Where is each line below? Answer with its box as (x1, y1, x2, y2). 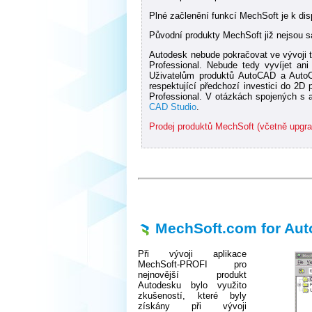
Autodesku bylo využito (138, 280, 247, 291)
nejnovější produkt (138, 270, 247, 281)
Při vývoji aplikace (138, 249, 247, 260)
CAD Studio (149, 101, 197, 112)
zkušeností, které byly (138, 290, 247, 302)
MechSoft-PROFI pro (138, 259, 247, 270)
